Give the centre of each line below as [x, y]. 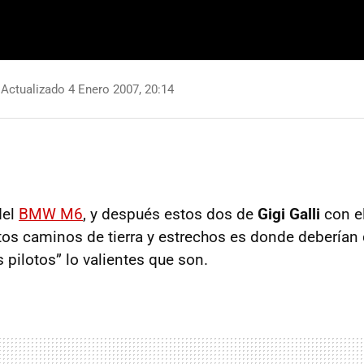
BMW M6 [51, 214]
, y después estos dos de [170, 214]
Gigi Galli [289, 214]
